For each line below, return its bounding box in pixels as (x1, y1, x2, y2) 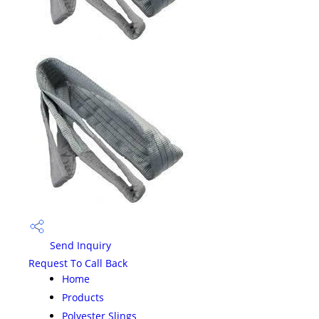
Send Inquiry (47, 239, 111, 253)
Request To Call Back (28, 256, 127, 270)
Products (62, 290, 104, 304)
